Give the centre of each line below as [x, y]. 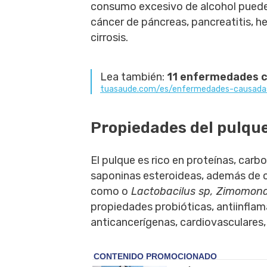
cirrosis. [109, 38]
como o [109, 191]
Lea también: [133, 77]
